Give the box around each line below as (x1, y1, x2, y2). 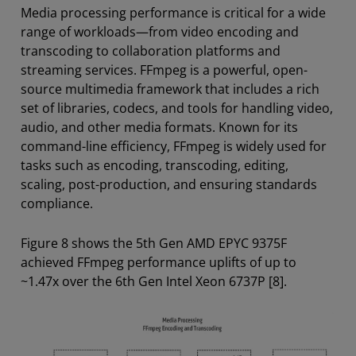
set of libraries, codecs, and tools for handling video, (21, 99, 333, 118)
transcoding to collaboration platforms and (21, 42, 281, 60)
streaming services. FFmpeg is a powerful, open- (21, 61, 308, 79)
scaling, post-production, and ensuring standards (21, 176, 317, 194)
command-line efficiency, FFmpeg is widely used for (21, 137, 327, 156)
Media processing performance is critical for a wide (21, 4, 326, 22)
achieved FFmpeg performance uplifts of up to (21, 253, 296, 272)
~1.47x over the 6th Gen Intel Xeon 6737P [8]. (21, 273, 287, 291)
